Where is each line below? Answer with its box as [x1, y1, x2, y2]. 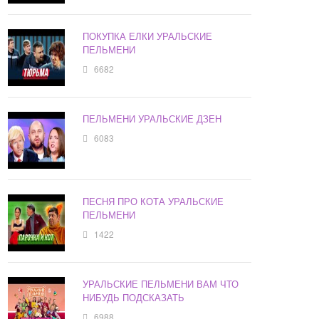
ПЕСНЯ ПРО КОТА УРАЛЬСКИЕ [83, 194, 224, 209]
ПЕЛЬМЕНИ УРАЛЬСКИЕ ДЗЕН [83, 112, 222, 126]
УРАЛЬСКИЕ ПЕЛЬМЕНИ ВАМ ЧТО [83, 277, 239, 291]
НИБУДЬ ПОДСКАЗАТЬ [83, 291, 185, 305]
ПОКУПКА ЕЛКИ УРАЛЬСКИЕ [83, 29, 213, 43]
